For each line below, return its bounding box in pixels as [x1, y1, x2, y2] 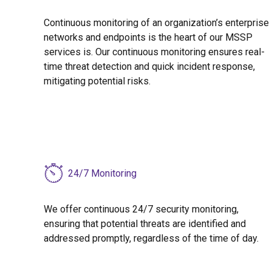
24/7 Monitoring [68, 167, 137, 179]
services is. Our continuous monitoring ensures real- [44, 46, 265, 58]
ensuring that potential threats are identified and [44, 218, 246, 230]
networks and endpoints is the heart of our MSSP [44, 32, 253, 44]
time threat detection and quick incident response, [44, 61, 255, 73]
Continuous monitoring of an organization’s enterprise [44, 17, 269, 29]
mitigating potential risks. [44, 75, 151, 87]
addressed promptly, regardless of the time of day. [44, 233, 259, 245]
